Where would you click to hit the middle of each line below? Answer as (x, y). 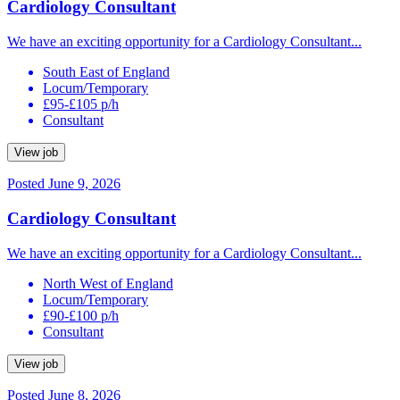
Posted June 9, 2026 (64, 184)
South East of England (106, 72)
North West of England (108, 283)
